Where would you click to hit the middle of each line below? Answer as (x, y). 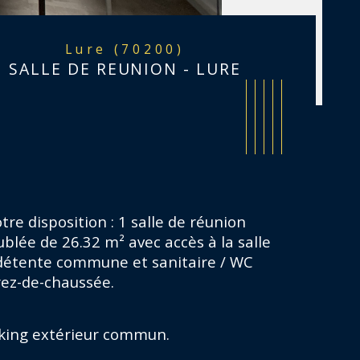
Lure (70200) (130, 49)
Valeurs (75, 315)
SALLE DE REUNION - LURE (125, 69)
